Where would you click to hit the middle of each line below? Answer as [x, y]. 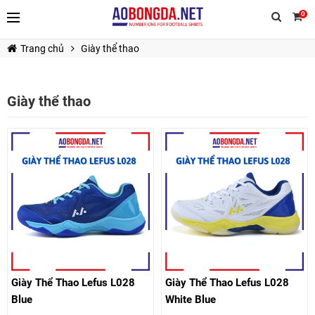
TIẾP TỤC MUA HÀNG [168, 147]
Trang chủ [42, 49]
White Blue [191, 300]
